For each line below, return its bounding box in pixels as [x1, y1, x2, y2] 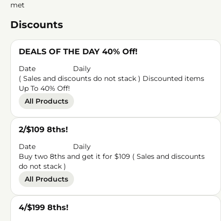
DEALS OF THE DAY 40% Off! [19, 47, 138, 56]
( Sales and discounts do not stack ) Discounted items [19, 74, 205, 83]
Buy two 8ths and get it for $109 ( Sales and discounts [19, 152, 205, 161]
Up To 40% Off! [19, 84, 71, 93]
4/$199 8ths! [19, 203, 69, 212]
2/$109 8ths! [19, 125, 69, 134]
